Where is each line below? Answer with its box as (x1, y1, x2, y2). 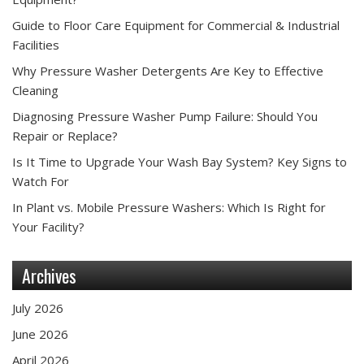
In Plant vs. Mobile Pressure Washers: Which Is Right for (12, 198, 326, 215)
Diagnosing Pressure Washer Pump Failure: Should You (12, 107, 318, 124)
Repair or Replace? (12, 127, 118, 144)
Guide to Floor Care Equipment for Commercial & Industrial (12, 16, 340, 33)
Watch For (12, 172, 69, 189)
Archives (22, 262, 76, 288)
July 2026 (12, 299, 63, 316)
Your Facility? (12, 218, 84, 235)
